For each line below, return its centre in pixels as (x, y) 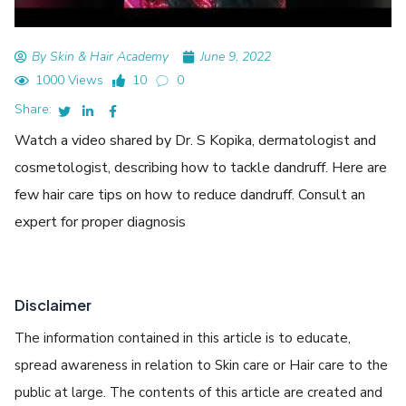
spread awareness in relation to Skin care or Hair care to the (202, 365)
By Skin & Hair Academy (101, 56)
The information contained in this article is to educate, (183, 338)
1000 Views (69, 80)
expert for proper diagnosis (101, 222)
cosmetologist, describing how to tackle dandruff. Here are (201, 167)
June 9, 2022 (236, 56)
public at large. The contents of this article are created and (199, 392)
